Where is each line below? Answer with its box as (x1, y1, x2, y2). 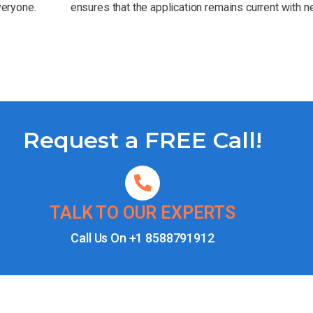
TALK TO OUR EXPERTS (50, 202, 235, 223)
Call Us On (71, 230, 129, 245)
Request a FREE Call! (23, 126, 262, 154)
